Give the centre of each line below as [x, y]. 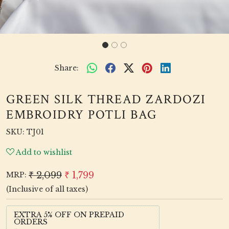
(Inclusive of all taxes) [47, 189]
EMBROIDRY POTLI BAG [82, 115]
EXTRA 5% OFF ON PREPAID [69, 215]
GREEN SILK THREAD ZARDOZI [106, 99]
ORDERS [31, 222]
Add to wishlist [44, 152]
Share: [66, 68]
